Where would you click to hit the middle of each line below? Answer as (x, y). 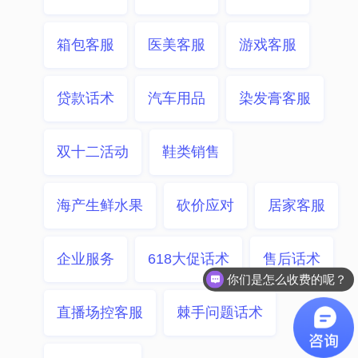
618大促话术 (189, 259)
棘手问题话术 (220, 312)
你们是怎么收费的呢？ (287, 279)
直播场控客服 (100, 312)
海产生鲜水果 (100, 205)
